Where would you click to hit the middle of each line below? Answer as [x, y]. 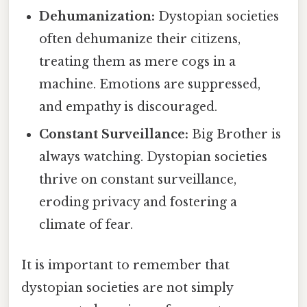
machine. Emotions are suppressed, [150, 84]
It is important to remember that [125, 266]
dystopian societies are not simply [127, 288]
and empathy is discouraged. [128, 107]
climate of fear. [86, 224]
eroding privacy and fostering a [138, 202]
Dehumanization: [97, 16]
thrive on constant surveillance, [138, 179]
